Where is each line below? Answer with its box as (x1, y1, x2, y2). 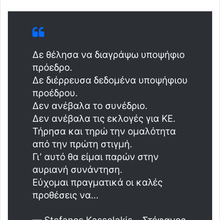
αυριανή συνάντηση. (32, 164, 122, 175)
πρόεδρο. (32, 61, 72, 73)
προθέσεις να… (32, 189, 99, 201)
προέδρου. (32, 87, 78, 99)
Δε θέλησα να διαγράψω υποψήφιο (32, 49, 185, 60)
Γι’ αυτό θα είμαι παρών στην (32, 151, 159, 163)
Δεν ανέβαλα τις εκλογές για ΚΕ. (32, 112, 175, 124)
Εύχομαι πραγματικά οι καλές (32, 176, 163, 188)
